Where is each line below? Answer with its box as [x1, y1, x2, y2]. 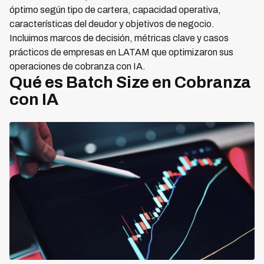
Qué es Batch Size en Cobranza [9, 73, 251, 91]
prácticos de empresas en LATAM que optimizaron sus [9, 47, 233, 57]
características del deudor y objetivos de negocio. [9, 19, 214, 29]
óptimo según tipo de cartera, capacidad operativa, [9, 5, 221, 15]
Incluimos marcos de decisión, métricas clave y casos [9, 33, 229, 43]
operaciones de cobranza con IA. [9, 61, 146, 71]
